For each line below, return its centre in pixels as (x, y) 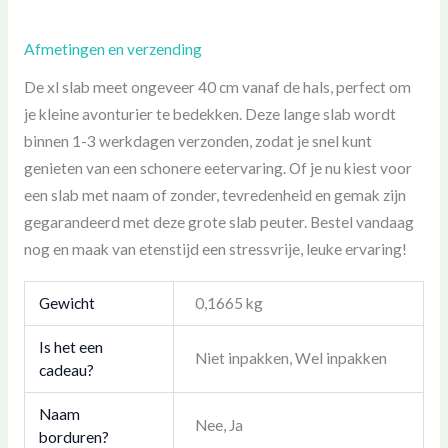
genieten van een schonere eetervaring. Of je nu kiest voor (217, 167)
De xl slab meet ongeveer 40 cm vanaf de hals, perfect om (217, 86)
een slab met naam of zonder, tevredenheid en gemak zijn (214, 194)
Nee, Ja (218, 425)
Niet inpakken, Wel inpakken (290, 358)
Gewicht (66, 303)
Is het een (70, 347)
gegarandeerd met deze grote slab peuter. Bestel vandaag (218, 221)
